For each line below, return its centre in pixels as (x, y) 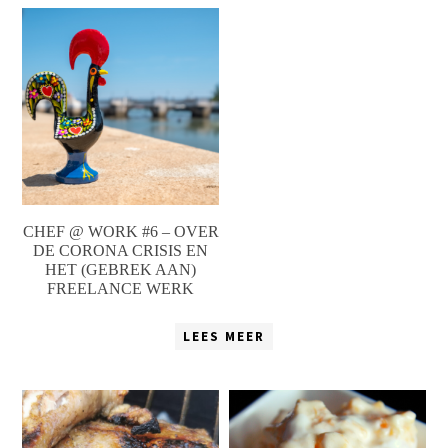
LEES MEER (224, 336)
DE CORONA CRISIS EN (121, 250)
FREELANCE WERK (121, 288)
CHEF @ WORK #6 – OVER (120, 231)
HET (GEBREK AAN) (121, 269)
